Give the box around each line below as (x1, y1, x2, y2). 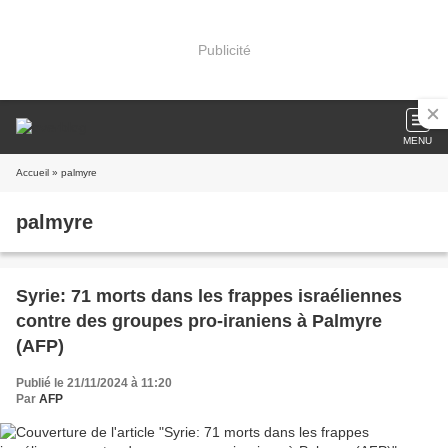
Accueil (16, 167, 49, 178)
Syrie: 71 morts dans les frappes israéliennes (16, 286, 402, 306)
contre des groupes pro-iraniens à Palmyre (16, 311, 382, 331)
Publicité (197, 41, 251, 58)
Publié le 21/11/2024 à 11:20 (16, 376, 172, 390)
